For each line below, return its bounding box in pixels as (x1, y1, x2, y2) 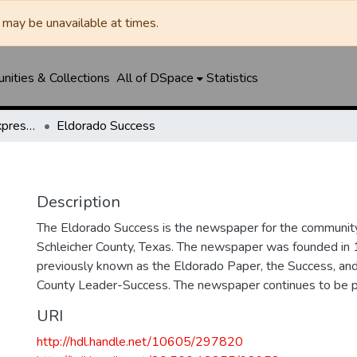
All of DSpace (116, 69, 194, 87)
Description (37, 191, 120, 213)
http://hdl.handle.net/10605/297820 (37, 333, 243, 351)
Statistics (206, 69, 258, 87)
